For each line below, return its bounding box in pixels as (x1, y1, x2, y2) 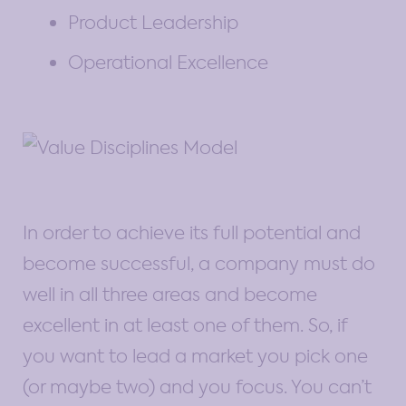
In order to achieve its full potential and (23, 220, 361, 245)
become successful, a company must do (23, 251, 375, 275)
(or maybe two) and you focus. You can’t (23, 374, 372, 399)
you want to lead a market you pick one (23, 343, 368, 368)
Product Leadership (68, 10, 238, 34)
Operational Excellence (68, 50, 268, 74)
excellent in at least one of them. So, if (23, 313, 347, 337)
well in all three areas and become (23, 282, 317, 306)
